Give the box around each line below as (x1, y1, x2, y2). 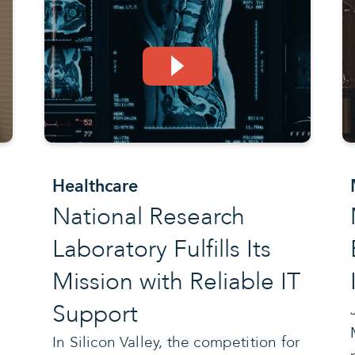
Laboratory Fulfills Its (52, 232, 271, 265)
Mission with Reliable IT (52, 265, 300, 298)
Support (52, 297, 138, 330)
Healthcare (52, 175, 138, 197)
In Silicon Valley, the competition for (52, 331, 300, 353)
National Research (52, 200, 245, 233)
